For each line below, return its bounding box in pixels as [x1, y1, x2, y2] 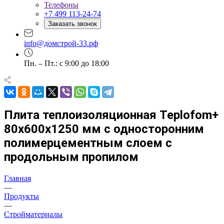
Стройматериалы [4, 209, 62, 218]
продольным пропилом [4, 149, 138, 164]
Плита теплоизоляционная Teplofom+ [4, 107, 218, 122]
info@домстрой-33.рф [24, 39, 98, 47]
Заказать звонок [48, 20, 97, 27]
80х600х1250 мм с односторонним [4, 121, 204, 136]
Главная [4, 173, 31, 182]
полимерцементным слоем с [4, 135, 172, 150]
